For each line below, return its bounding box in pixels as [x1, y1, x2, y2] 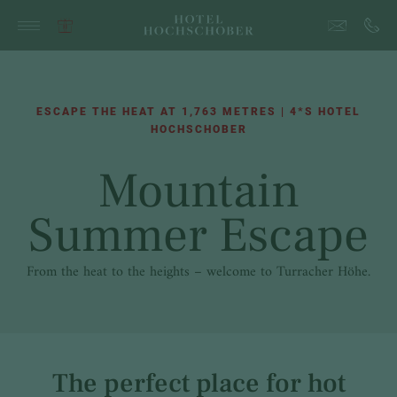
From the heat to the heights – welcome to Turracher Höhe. [27, 260, 370, 284]
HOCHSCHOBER [150, 123, 247, 136]
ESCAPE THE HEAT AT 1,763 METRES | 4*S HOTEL [36, 105, 361, 118]
